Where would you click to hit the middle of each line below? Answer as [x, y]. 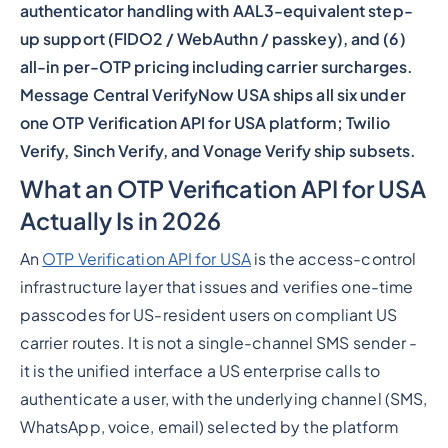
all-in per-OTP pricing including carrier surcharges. [216, 67]
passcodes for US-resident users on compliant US [208, 315]
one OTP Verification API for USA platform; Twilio [204, 123]
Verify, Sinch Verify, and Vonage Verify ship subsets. [218, 151]
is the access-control [333, 259]
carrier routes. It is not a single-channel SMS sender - [218, 343]
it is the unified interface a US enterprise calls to [200, 371]
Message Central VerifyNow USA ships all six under [212, 95]
